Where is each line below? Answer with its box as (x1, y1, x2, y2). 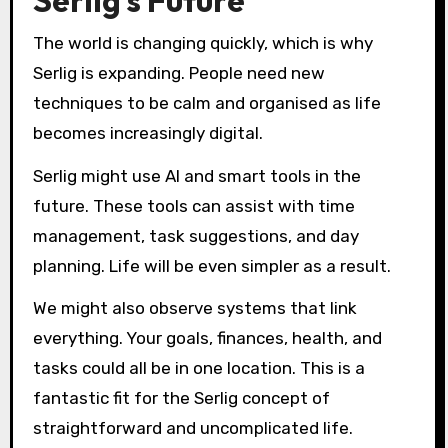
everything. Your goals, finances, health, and (32, 328, 382, 349)
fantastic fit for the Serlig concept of (32, 388, 330, 409)
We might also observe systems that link (32, 298, 357, 319)
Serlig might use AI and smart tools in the (32, 165, 361, 186)
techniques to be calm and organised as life (32, 92, 381, 113)
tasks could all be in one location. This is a (32, 358, 365, 379)
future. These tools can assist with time (32, 195, 355, 216)
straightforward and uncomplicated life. (32, 418, 353, 439)
